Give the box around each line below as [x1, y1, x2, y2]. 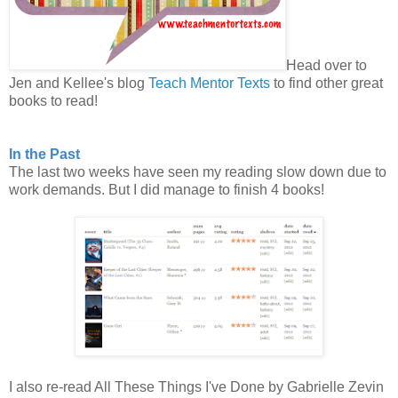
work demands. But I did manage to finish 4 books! [9, 181, 324, 197]
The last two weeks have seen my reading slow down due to [9, 163, 386, 179]
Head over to [286, 57, 367, 73]
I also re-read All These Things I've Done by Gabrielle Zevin [9, 378, 384, 394]
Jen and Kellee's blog [9, 75, 148, 91]
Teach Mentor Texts [148, 75, 270, 91]
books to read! [9, 92, 98, 108]
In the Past [9, 146, 80, 162]
